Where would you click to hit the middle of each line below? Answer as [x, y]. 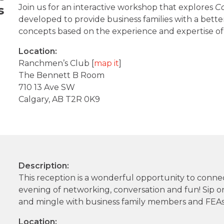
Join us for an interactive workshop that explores [117, 7]
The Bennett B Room [62, 75]
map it [107, 63]
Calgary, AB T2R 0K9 [59, 99]
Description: [44, 166]
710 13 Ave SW [47, 87]
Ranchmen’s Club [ [56, 63]
